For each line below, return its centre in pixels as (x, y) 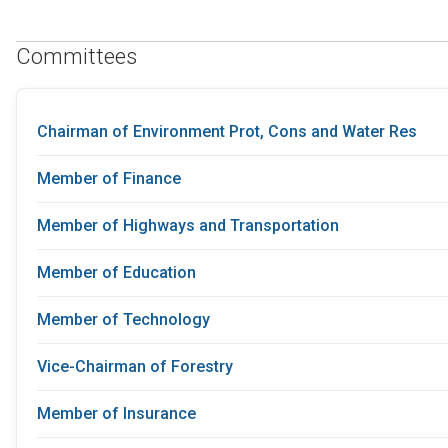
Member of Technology (123, 320)
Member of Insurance (116, 414)
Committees (76, 56)
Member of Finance (109, 179)
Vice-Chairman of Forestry (135, 367)
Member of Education (116, 273)
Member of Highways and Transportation (188, 226)
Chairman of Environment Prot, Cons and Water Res (227, 132)
